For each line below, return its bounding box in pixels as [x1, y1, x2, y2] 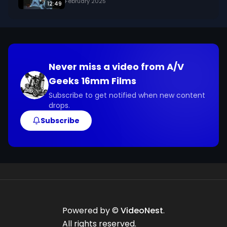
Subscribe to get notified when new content [49, 90, 205, 100]
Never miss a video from [49, 60, 167, 73]
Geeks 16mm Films [49, 74, 136, 87]
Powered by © [62, 205, 121, 216]
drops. [49, 100, 70, 110]
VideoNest [121, 205, 163, 216]
